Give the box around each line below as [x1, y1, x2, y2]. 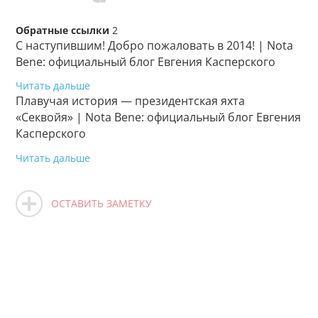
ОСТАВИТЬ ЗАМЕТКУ [51, 197, 153, 211]
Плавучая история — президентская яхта [16, 93, 246, 109]
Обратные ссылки [16, 23, 110, 37]
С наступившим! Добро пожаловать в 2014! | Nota [16, 37, 294, 53]
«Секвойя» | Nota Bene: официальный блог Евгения [16, 109, 302, 126]
